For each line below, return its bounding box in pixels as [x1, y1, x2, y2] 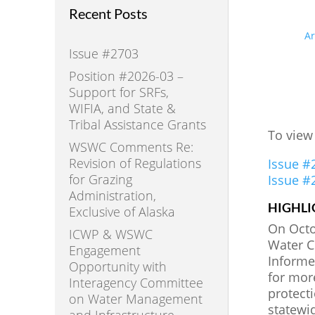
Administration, [68, 186, 156, 204]
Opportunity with [68, 257, 167, 275]
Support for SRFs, [68, 83, 169, 101]
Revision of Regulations [68, 154, 201, 172]
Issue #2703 [68, 44, 139, 62]
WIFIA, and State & [68, 99, 176, 117]
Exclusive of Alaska [68, 202, 175, 220]
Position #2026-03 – [68, 67, 184, 84]
